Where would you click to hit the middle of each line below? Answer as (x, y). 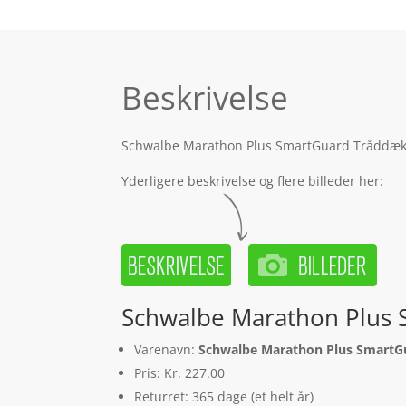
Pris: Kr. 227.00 (180, 373)
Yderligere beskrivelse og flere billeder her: (253, 181)
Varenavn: (167, 350)
